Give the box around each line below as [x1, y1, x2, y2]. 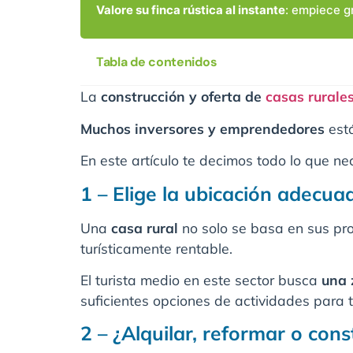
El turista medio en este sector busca [80, 270, 321, 288]
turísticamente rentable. [80, 239, 232, 257]
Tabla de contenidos [96, 54, 217, 71]
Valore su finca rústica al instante [96, 2, 285, 17]
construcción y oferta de [101, 87, 266, 106]
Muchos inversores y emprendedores [80, 119, 325, 137]
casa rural [111, 218, 178, 236]
